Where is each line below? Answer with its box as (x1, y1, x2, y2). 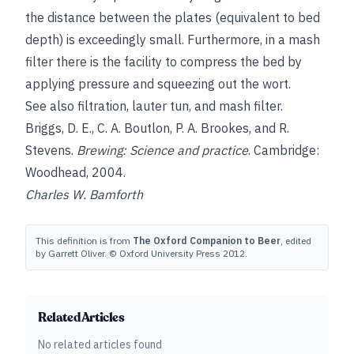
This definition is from (36, 235, 133, 247)
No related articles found (38, 337, 162, 352)
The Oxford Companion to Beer (133, 235, 281, 247)
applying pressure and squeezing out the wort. (25, 76, 291, 92)
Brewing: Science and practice (77, 142, 248, 158)
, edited (281, 235, 311, 247)
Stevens (25, 142, 71, 158)
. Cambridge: (248, 142, 319, 158)
